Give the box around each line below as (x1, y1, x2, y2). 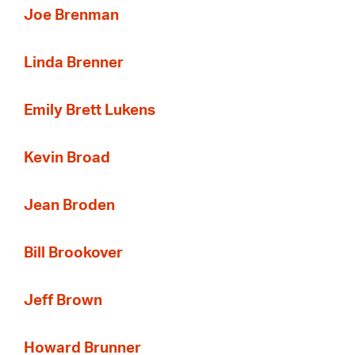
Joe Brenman (24, 7, 119, 23)
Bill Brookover (24, 245, 123, 261)
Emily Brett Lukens (24, 102, 155, 118)
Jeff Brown (24, 292, 102, 308)
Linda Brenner (24, 55, 124, 71)
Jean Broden (24, 197, 115, 213)
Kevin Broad (24, 150, 110, 166)
